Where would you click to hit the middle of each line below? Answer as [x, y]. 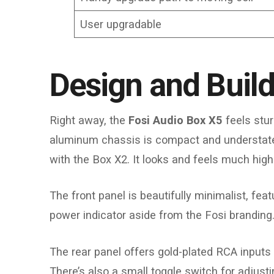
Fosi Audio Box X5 [175, 120]
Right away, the [89, 120]
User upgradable [120, 24]
